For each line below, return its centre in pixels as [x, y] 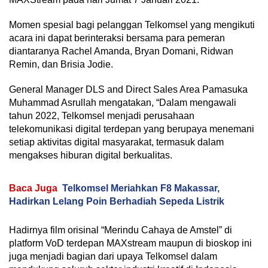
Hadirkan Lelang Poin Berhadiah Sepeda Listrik [117, 201]
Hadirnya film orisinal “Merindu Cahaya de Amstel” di [121, 230]
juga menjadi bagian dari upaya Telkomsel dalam [113, 256]
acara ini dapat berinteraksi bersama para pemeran [117, 38]
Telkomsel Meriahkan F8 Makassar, [141, 188]
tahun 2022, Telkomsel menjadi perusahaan [102, 115]
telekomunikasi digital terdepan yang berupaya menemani [132, 129]
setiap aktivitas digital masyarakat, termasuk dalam [116, 142]
